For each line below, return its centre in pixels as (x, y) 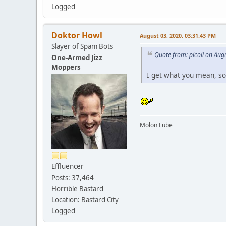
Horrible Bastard (77, 188)
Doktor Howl (77, 35)
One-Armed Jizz (77, 57)
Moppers (66, 67)
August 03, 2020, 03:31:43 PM (178, 35)
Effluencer (68, 166)
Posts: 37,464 (73, 177)
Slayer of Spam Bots (82, 46)
